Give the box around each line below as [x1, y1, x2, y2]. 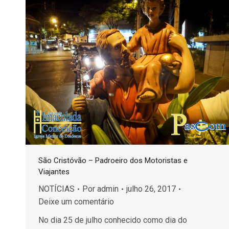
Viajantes [38, 167, 70, 177]
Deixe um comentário [38, 197, 114, 207]
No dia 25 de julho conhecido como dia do [38, 215, 187, 225]
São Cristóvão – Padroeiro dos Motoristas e [38, 156, 188, 166]
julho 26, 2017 [126, 184, 176, 194]
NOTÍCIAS [38, 184, 75, 194]
